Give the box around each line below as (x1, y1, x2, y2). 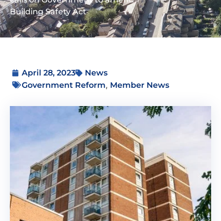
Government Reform (22, 80, 106, 90)
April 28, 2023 (22, 68, 75, 77)
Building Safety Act (10, 6, 86, 16)
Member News (110, 80, 169, 90)
